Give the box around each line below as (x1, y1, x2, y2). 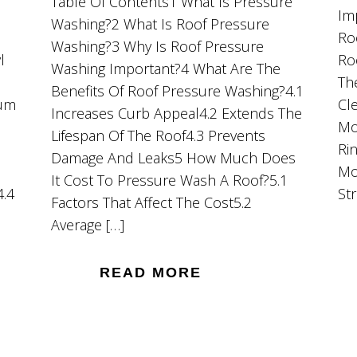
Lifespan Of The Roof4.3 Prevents (50, 125, 265, 145)
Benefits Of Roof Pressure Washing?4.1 (50, 80, 304, 100)
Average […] (50, 214, 124, 234)
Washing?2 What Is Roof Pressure (50, 14, 269, 33)
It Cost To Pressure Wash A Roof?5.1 (50, 170, 288, 190)
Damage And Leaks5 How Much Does (50, 147, 296, 167)
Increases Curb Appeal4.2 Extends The (50, 103, 302, 123)
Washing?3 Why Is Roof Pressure (50, 36, 264, 56)
